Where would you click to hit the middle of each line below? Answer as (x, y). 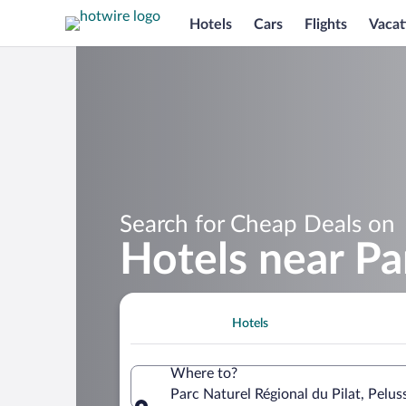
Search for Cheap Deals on (257, 224)
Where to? (204, 373)
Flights (326, 24)
